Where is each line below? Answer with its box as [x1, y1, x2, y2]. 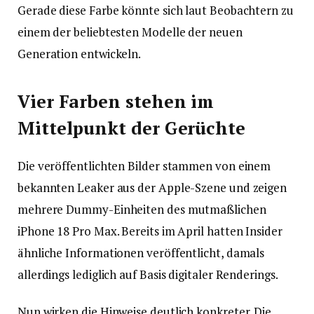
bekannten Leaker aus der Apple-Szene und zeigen [18, 179, 287, 196]
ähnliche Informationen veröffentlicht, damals [18, 245, 265, 261]
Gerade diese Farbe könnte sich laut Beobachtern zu [18, 1, 294, 18]
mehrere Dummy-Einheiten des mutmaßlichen [18, 201, 266, 218]
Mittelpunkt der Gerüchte [18, 116, 245, 139]
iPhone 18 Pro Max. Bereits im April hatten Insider [18, 223, 282, 240]
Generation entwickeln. [18, 45, 142, 62]
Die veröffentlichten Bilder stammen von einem [18, 158, 271, 175]
